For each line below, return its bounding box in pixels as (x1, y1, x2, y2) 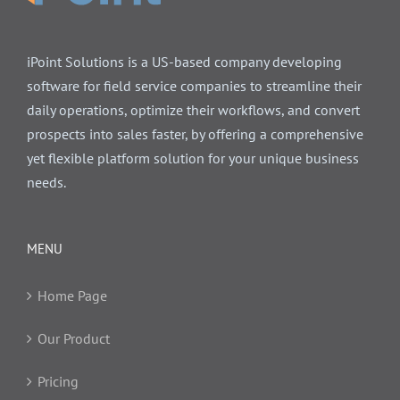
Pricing (37, 371, 79, 390)
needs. (27, 172, 66, 191)
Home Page (37, 286, 107, 304)
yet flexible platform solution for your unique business (27, 148, 359, 167)
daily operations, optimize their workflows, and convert (27, 100, 360, 119)
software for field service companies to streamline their (27, 76, 362, 95)
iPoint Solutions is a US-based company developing (27, 52, 342, 71)
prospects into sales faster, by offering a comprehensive (27, 124, 363, 143)
